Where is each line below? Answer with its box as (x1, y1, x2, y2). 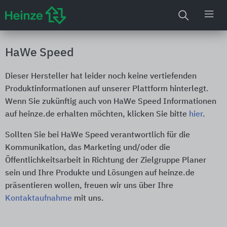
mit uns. (72, 195, 104, 203)
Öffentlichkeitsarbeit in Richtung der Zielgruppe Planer (5, 157, 206, 165)
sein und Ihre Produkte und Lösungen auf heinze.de (5, 169, 195, 177)
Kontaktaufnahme (5, 195, 72, 203)
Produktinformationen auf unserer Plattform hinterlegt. (5, 85, 209, 93)
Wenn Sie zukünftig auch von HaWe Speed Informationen (5, 98, 216, 106)
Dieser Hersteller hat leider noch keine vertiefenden (5, 72, 197, 81)
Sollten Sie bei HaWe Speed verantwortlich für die (5, 131, 190, 139)
